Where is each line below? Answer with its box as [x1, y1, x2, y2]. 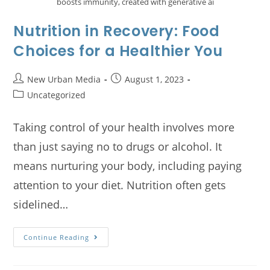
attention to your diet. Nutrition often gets [13, 178, 227, 193]
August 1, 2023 [125, 74, 184, 86]
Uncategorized [27, 89, 86, 101]
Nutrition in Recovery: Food [13, 21, 220, 42]
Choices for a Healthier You [13, 41, 223, 61]
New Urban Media [27, 74, 101, 86]
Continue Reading [24, 233, 90, 242]
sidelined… [13, 197, 69, 212]
